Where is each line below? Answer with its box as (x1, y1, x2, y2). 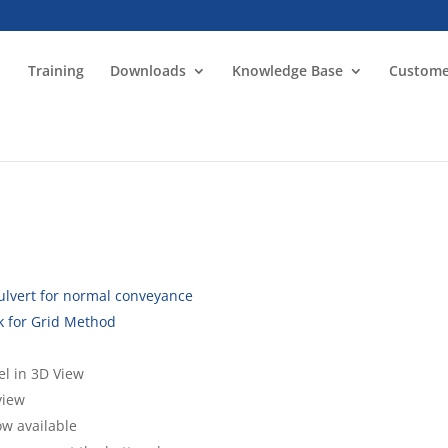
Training (28, 61, 85, 80)
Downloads (110, 61, 187, 80)
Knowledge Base (232, 61, 344, 80)
